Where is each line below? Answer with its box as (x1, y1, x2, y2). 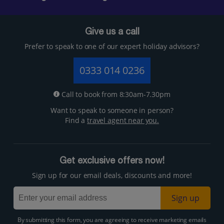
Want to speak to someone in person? (50, 105, 174, 115)
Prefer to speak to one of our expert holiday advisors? (24, 41, 199, 51)
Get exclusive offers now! (59, 156, 164, 166)
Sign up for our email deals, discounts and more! (31, 170, 192, 180)
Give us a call (84, 27, 139, 37)
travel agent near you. (87, 115, 159, 125)
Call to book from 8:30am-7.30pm (59, 89, 170, 99)
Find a (65, 115, 87, 125)
